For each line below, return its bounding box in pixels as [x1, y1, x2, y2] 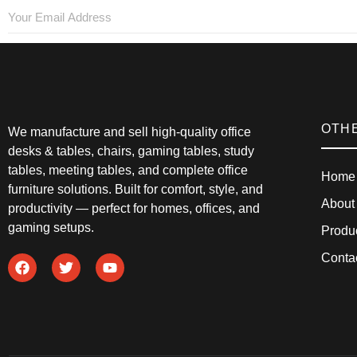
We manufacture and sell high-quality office [8, 124, 251, 139]
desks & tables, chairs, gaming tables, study [8, 143, 254, 158]
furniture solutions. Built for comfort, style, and [8, 182, 263, 196]
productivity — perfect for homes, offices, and [8, 201, 260, 215]
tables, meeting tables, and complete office [8, 163, 248, 177]
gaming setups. [8, 220, 94, 234]
